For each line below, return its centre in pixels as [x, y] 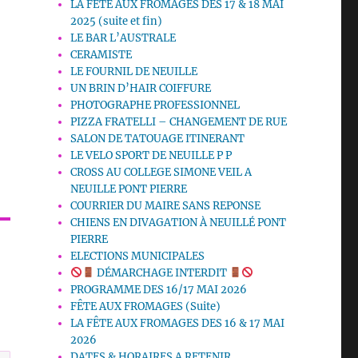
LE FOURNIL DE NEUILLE [134, 72]
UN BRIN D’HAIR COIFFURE [141, 89]
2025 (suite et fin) [117, 22]
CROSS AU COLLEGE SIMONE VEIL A [161, 173]
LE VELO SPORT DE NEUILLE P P [151, 156]
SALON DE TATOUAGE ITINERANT [158, 139]
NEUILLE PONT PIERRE [129, 189]
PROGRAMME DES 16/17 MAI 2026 [159, 290]
